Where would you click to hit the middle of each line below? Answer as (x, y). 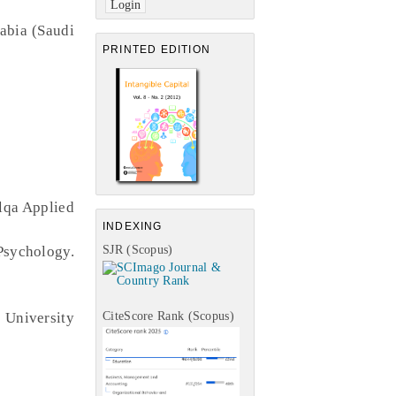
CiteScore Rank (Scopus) (168, 316)
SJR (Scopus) (138, 249)
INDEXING (133, 226)
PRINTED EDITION (156, 49)
